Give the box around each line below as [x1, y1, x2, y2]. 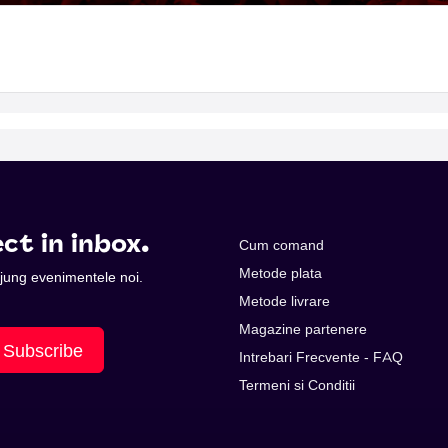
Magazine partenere [239, 320, 367, 339]
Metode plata [239, 264, 322, 283]
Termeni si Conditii [239, 376, 355, 395]
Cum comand [239, 236, 324, 255]
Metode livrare [239, 292, 330, 311]
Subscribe [3, 338, 83, 362]
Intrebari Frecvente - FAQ [239, 348, 403, 367]
